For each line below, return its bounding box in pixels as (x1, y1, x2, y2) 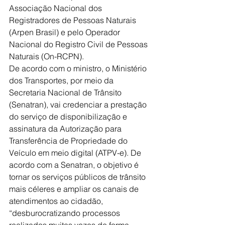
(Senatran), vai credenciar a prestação (9, 99, 149, 109)
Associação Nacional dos (9, 3, 104, 13)
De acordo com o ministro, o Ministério (9, 63, 149, 73)
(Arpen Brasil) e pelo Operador (9, 27, 122, 37)
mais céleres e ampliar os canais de (9, 184, 141, 194)
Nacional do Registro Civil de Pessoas (9, 39, 150, 49)
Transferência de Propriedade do (9, 136, 130, 146)
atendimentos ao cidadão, (9, 196, 105, 206)
